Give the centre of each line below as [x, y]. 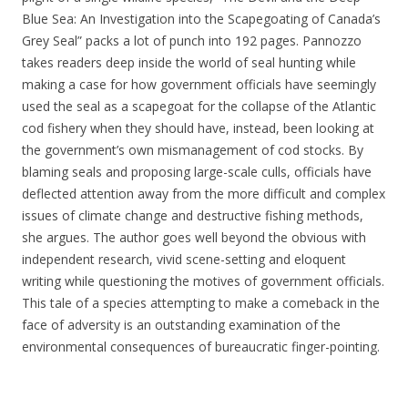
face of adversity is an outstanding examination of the [181, 325]
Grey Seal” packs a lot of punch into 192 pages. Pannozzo [192, 41]
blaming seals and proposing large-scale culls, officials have [197, 172]
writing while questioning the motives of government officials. [203, 281]
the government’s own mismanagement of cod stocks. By [193, 150]
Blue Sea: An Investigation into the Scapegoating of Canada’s [201, 19]
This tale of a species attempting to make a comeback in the [201, 303]
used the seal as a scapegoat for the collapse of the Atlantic [199, 106]
